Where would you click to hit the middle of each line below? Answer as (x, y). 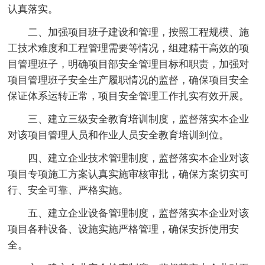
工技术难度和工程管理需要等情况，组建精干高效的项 (129, 48)
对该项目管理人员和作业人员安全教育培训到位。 (119, 135)
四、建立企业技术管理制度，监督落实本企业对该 (139, 158)
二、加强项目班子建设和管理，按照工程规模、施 (139, 32)
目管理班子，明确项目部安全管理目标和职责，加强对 (129, 64)
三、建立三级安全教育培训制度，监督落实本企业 (139, 119)
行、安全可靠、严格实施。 (68, 190)
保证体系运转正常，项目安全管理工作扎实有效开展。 (129, 96)
